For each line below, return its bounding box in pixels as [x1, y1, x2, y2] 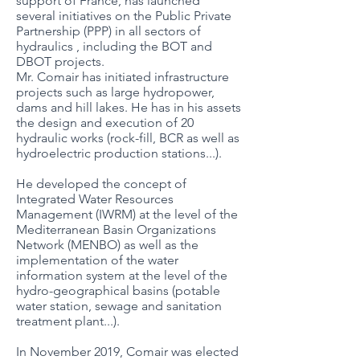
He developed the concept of [16, 176, 186, 191]
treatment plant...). [16, 313, 120, 329]
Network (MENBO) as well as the [16, 237, 198, 252]
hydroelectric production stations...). [16, 145, 228, 161]
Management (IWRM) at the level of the [16, 207, 238, 222]
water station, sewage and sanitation [16, 298, 222, 313]
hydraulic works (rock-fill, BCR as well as [16, 130, 239, 145]
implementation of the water [16, 252, 178, 268]
